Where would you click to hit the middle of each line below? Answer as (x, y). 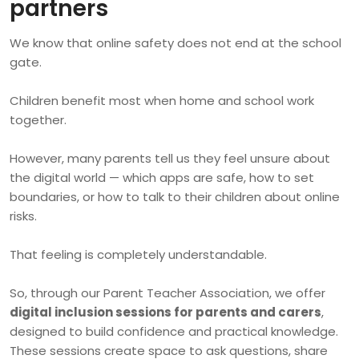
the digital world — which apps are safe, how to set (162, 178)
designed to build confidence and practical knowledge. (174, 332)
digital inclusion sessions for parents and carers (165, 313)
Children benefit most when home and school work (162, 101)
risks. (23, 216)
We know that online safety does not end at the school (175, 43)
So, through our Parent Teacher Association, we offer (167, 293)
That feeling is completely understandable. (138, 255)
